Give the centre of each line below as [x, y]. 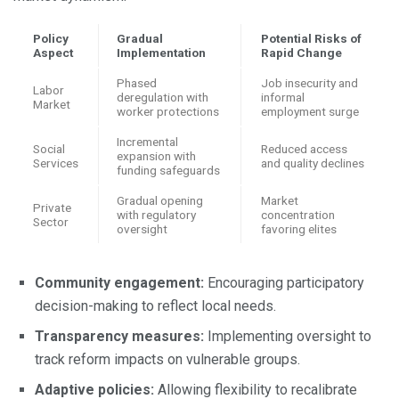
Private [52, 208]
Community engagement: [119, 283]
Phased [137, 83]
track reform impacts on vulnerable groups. [167, 360]
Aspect [53, 53]
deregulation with [163, 98]
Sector [51, 222]
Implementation [161, 53]
